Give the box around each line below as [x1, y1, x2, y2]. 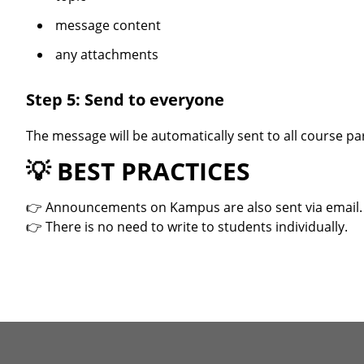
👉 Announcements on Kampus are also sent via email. [26, 198, 362, 217]
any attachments [55, 45, 158, 63]
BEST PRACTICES [57, 154, 250, 188]
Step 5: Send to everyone [26, 89, 224, 111]
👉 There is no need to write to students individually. [26, 218, 348, 236]
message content [55, 15, 161, 34]
